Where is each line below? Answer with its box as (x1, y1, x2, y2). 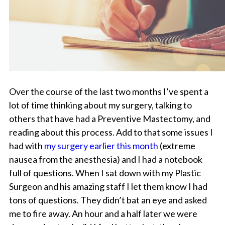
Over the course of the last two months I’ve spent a (9, 86, 208, 97)
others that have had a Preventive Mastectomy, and (9, 113, 210, 125)
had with (9, 140, 44, 152)
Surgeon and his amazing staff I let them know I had (9, 181, 207, 192)
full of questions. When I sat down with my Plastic (9, 167, 201, 179)
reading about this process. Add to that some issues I (9, 127, 213, 138)
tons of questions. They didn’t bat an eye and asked (9, 194, 207, 206)
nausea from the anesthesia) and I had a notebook (9, 154, 202, 165)
